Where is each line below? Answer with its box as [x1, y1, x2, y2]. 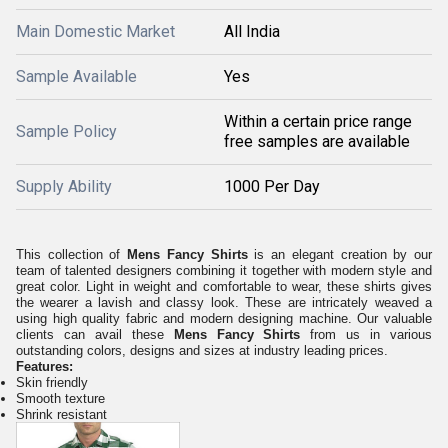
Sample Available [16, 67, 137, 86]
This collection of [16, 247, 128, 262]
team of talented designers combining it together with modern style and [16, 263, 432, 278]
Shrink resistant [16, 407, 107, 422]
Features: [16, 359, 73, 374]
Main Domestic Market [16, 22, 175, 41]
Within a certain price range [224, 112, 412, 131]
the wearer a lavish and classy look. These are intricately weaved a [16, 295, 432, 310]
